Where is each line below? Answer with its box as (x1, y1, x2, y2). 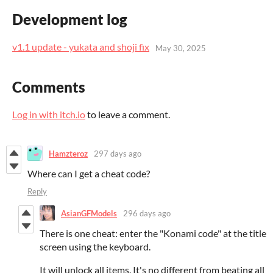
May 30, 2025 (155, 43, 206, 53)
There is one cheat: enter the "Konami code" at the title (40, 227, 266, 239)
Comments (12, 78, 85, 96)
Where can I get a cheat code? (27, 168, 150, 180)
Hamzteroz (49, 148, 88, 158)
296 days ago (123, 208, 171, 218)
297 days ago (94, 148, 141, 158)
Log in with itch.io (12, 108, 85, 121)
